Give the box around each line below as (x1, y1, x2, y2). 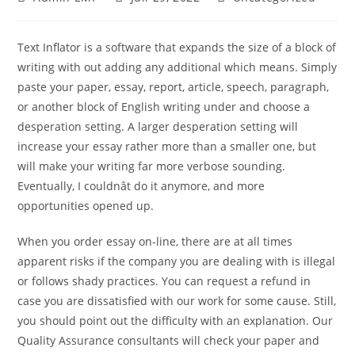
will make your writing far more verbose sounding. (17, 158, 286, 174)
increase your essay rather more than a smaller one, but (17, 139, 317, 154)
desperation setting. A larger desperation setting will (17, 119, 299, 134)
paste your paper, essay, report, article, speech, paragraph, (17, 79, 330, 94)
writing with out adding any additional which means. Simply (17, 59, 338, 74)
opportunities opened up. (17, 198, 155, 213)
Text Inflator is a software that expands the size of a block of (17, 40, 337, 55)
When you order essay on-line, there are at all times (17, 234, 293, 249)
